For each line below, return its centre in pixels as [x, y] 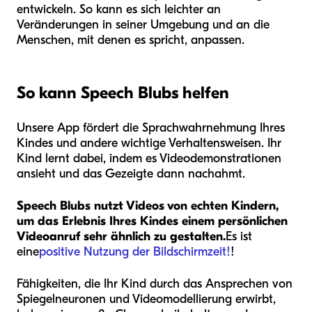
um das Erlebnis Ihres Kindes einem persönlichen [152, 221]
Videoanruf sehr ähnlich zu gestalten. [121, 237]
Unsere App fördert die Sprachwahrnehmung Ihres [151, 128]
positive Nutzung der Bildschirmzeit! [135, 252]
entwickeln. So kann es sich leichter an [119, 10]
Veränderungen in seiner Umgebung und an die [143, 25]
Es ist [239, 237]
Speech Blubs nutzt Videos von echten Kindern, [148, 206]
